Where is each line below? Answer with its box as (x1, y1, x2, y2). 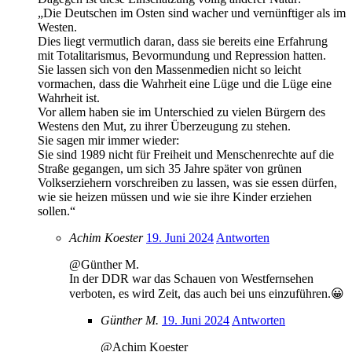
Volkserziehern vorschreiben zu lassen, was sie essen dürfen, (38, 175, 337, 189)
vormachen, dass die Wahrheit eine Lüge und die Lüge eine (38, 76, 332, 90)
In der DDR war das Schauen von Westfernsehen (69, 271, 313, 285)
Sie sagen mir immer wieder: (38, 133, 179, 147)
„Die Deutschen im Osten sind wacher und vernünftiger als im (38, 5, 346, 20)
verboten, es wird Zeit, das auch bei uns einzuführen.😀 (69, 286, 344, 300)
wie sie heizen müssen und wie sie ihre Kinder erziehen (38, 189, 312, 203)
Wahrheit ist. (38, 90, 100, 104)
